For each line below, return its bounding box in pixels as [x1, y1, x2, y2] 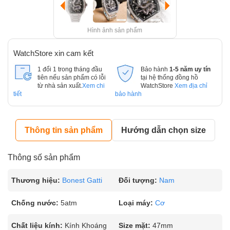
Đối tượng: [119, 176, 157, 184]
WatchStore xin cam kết [13, 49, 93, 57]
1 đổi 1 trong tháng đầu [37, 66, 102, 72]
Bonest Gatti [62, 176, 102, 184]
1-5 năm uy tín [169, 66, 210, 72]
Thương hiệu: [11, 176, 60, 184]
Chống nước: [11, 199, 59, 207]
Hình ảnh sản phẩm [87, 27, 143, 34]
